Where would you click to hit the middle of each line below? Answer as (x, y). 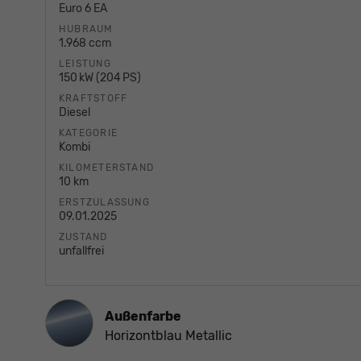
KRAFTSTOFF (93, 99)
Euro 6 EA (83, 9)
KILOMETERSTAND (107, 168)
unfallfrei (81, 251)
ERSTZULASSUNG (104, 203)
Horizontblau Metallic (168, 336)
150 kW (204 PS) (100, 78)
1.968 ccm (85, 44)
